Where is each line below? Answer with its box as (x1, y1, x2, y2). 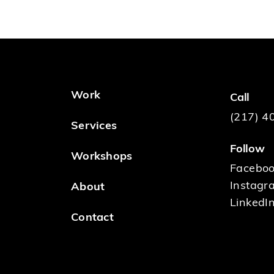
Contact (71, 212, 114, 224)
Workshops (71, 151, 133, 163)
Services (71, 120, 117, 132)
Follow (230, 144, 265, 155)
